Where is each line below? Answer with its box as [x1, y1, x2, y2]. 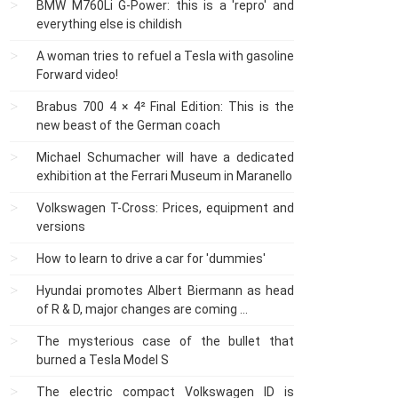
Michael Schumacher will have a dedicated [36, 150, 294, 164]
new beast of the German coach [36, 118, 220, 132]
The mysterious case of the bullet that [36, 334, 294, 348]
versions [36, 219, 85, 234]
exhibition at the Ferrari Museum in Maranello [36, 169, 292, 183]
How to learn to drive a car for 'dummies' [36, 251, 266, 266]
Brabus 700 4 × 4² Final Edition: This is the [36, 99, 294, 114]
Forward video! [36, 68, 118, 82]
